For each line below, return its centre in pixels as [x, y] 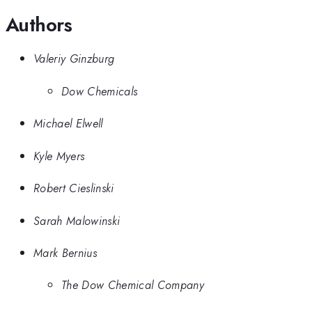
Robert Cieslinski [74, 188]
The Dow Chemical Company [133, 285]
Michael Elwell [68, 124]
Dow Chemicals [100, 91]
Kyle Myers [59, 156]
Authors [39, 24]
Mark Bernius [65, 252]
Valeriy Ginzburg [74, 59]
